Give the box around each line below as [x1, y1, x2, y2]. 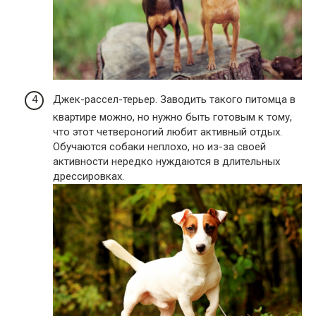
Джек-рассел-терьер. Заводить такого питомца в [53, 93, 296, 107]
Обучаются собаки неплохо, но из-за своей [53, 140, 266, 154]
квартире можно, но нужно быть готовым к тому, [53, 111, 292, 124]
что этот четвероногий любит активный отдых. [53, 126, 282, 139]
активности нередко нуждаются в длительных [53, 155, 280, 169]
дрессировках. [53, 170, 124, 183]
